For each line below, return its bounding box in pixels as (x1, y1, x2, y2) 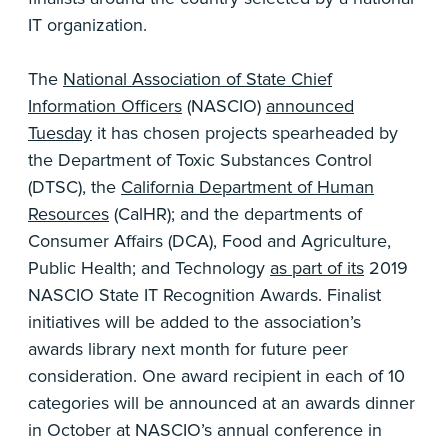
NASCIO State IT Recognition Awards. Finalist (28, 284, 381, 307)
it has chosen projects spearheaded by (92, 122, 398, 145)
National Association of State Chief (63, 68, 332, 91)
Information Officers (28, 95, 182, 118)
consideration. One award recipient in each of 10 (28, 365, 405, 388)
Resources (28, 203, 109, 226)
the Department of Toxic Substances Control (28, 149, 372, 172)
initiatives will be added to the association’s (28, 311, 361, 334)
